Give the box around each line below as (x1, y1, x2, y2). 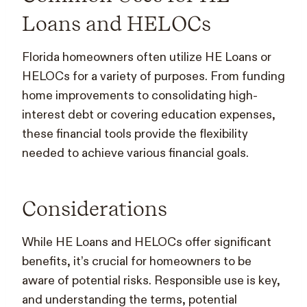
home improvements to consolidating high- (22, 87, 258, 103)
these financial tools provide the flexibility (22, 125, 248, 142)
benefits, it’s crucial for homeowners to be (22, 253, 251, 269)
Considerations (22, 195, 167, 221)
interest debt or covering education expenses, (22, 106, 275, 123)
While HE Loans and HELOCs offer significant (22, 234, 271, 250)
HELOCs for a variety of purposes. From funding (22, 68, 285, 84)
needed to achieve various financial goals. (22, 145, 249, 161)
